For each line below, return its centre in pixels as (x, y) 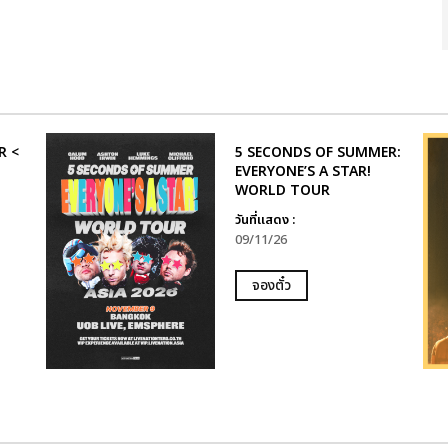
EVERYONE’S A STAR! (302, 171)
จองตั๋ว (271, 285)
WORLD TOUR (282, 190)
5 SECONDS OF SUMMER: (317, 152)
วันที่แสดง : (264, 220)
